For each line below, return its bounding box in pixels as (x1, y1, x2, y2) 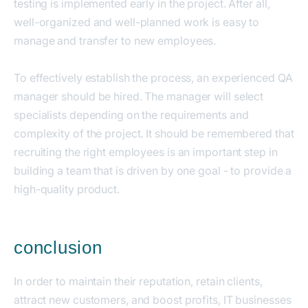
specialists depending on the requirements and (14, 107, 249, 122)
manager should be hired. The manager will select (14, 89, 264, 103)
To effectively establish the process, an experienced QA (14, 70, 293, 85)
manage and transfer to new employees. (14, 33, 217, 47)
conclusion (14, 236, 102, 258)
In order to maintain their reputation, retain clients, (14, 274, 263, 289)
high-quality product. (14, 181, 120, 196)
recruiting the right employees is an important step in (14, 144, 278, 159)
